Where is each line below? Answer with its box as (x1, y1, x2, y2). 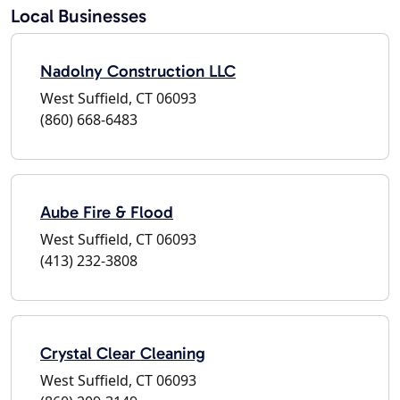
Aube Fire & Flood (40, 201, 173, 222)
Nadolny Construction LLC (40, 60, 236, 81)
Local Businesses (11, 4, 146, 27)
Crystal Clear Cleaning (40, 342, 205, 363)
